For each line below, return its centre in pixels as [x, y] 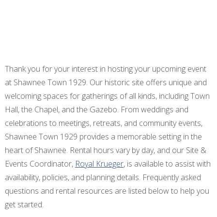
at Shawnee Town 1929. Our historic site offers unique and [106, 83]
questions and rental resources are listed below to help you [107, 191]
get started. [24, 205]
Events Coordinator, [40, 164]
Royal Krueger [99, 164]
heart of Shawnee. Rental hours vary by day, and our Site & [106, 150]
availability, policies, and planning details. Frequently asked [103, 178]
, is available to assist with [167, 164]
